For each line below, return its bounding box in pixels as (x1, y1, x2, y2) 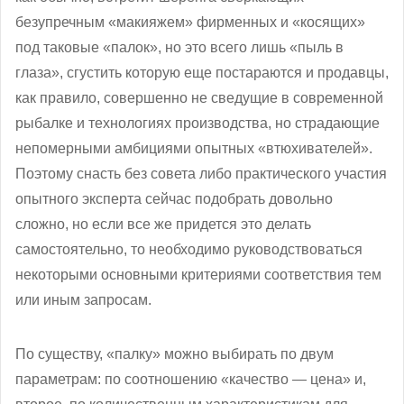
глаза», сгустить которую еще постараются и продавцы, (15, 64, 389, 80)
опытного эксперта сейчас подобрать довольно (15, 190, 333, 207)
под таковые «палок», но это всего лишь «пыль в (15, 39, 344, 55)
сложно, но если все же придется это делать (15, 216, 311, 232)
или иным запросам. (15, 291, 151, 308)
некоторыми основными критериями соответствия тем (15, 266, 381, 282)
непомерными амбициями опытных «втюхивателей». (15, 140, 372, 156)
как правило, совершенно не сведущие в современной (15, 89, 383, 106)
